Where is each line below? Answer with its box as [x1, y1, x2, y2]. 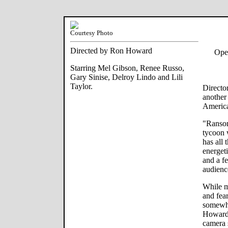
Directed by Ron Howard [70, 46, 152, 55]
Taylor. [70, 82, 93, 91]
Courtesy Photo [70, 29, 113, 37]
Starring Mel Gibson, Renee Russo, [70, 64, 184, 72]
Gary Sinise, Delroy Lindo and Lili [70, 73, 183, 81]
